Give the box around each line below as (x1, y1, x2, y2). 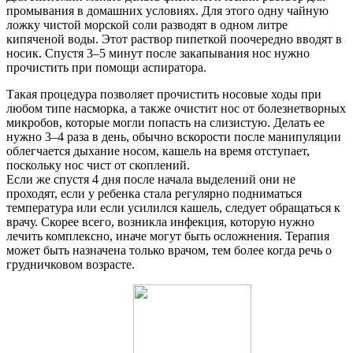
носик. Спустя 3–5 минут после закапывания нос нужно (6, 46, 310, 61)
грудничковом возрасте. (6, 258, 135, 272)
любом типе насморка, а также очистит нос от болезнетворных (6, 102, 346, 116)
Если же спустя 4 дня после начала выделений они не (6, 173, 295, 187)
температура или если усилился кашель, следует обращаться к (6, 201, 340, 215)
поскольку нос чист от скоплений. (6, 158, 190, 173)
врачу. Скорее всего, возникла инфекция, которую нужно (6, 215, 314, 229)
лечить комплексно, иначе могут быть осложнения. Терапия (6, 229, 329, 243)
